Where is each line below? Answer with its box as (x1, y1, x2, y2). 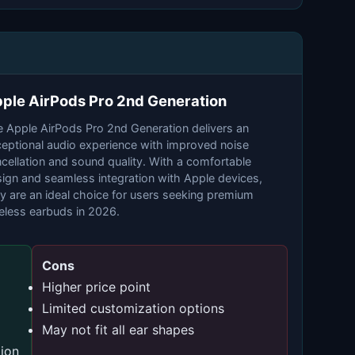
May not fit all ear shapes (42, 322, 194, 338)
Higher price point (42, 279, 151, 295)
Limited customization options (42, 300, 224, 316)
